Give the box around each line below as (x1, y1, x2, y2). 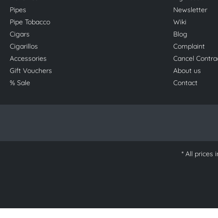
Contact (173, 78, 198, 87)
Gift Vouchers (10, 66, 52, 75)
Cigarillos (10, 42, 38, 51)
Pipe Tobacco (10, 18, 50, 26)
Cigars (10, 30, 30, 38)
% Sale (10, 78, 30, 87)
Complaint (173, 42, 205, 51)
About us (173, 66, 201, 75)
